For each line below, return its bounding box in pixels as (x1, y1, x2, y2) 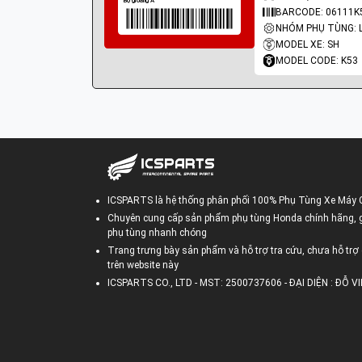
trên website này (107, 259, 179, 271)
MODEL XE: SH (275, 39, 339, 50)
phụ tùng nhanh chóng (107, 227, 207, 238)
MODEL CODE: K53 (275, 55, 358, 66)
